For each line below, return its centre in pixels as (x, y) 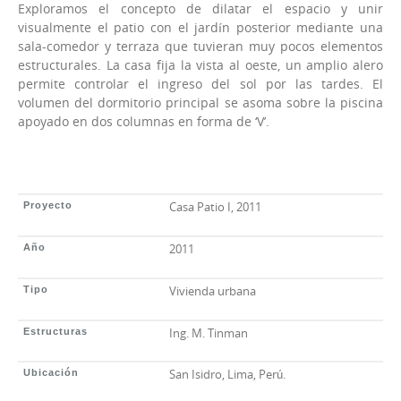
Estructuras (55, 331)
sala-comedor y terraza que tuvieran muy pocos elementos (200, 46)
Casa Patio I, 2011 (216, 206)
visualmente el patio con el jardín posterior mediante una (200, 27)
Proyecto (47, 205)
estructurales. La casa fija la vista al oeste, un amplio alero (200, 64)
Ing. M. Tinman (209, 333)
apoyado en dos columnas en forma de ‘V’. (144, 121)
